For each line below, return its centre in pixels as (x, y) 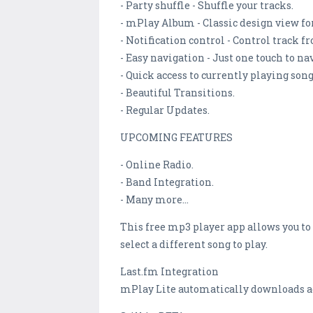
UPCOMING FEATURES (176, 138)
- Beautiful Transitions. (177, 93)
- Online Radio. (157, 165)
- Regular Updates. (165, 110)
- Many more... (154, 200)
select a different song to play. (194, 245)
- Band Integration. (167, 182)
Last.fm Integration (169, 272)
